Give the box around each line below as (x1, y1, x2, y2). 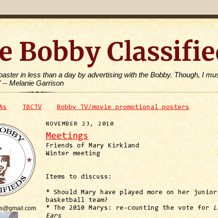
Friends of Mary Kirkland (46, 142, 139, 149)
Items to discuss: (46, 173, 112, 181)
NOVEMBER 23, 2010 (46, 121, 114, 127)
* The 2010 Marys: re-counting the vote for (46, 204, 213, 212)
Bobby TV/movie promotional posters (56, 104, 189, 111)
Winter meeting (46, 150, 100, 157)
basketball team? (46, 197, 108, 204)
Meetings (46, 131, 89, 141)
